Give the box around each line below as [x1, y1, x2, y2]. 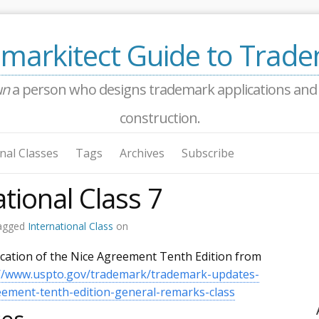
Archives [120, 145, 164, 161]
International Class [28, 219, 116, 233]
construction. [119, 108, 200, 127]
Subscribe [182, 145, 234, 161]
